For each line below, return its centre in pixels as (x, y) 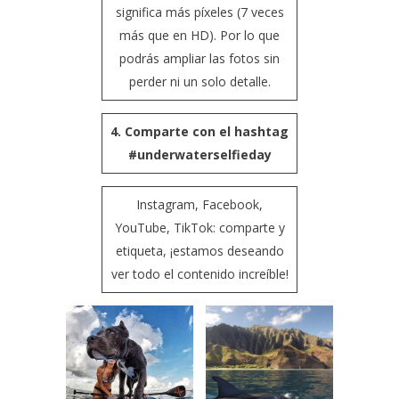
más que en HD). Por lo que (199, 35)
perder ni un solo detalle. (199, 81)
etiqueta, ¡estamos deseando (199, 250)
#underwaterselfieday (199, 154)
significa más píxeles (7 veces (199, 12)
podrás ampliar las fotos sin (199, 58)
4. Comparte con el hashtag (199, 131)
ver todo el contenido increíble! (199, 273)
